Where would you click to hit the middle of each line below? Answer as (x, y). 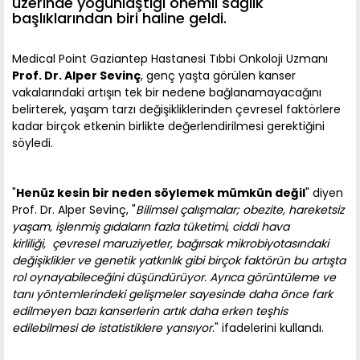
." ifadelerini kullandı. (268, 328)
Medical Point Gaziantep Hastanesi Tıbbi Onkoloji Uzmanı (170, 59)
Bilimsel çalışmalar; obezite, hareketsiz (240, 210)
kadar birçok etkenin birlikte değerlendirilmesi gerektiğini (168, 127)
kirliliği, (29, 244)
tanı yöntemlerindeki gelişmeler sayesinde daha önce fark (172, 295)
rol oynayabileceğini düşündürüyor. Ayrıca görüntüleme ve (174, 278)
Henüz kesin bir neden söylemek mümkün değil (161, 193)
